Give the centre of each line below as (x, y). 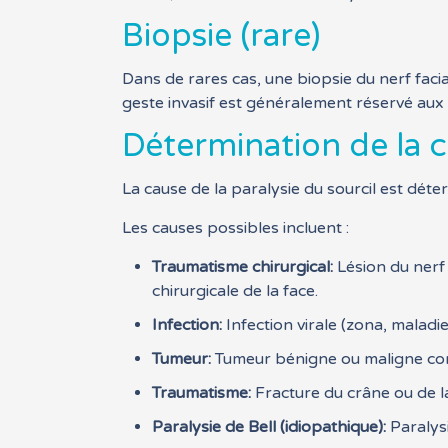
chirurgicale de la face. (235, 291)
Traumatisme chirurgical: (243, 267)
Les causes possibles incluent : (236, 228)
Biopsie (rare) (222, 36)
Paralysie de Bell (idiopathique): (269, 427)
